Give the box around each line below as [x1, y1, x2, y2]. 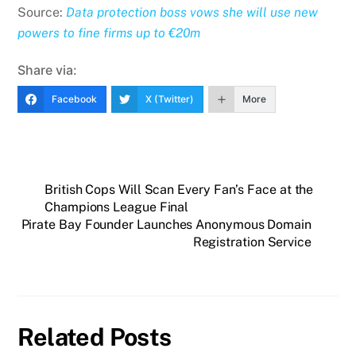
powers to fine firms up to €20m [17, 25, 201, 41]
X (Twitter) [145, 92, 195, 105]
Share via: [17, 61, 78, 78]
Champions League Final [44, 199, 189, 215]
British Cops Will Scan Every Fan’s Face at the [44, 181, 314, 197]
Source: [17, 4, 67, 20]
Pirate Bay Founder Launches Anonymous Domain [21, 216, 311, 232]
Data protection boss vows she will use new [66, 4, 319, 20]
